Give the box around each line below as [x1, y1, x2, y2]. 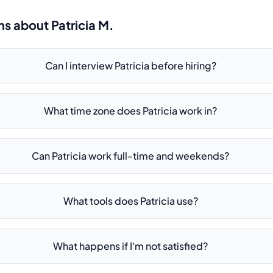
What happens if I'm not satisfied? [53, 239, 208, 252]
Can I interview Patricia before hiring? [44, 59, 216, 72]
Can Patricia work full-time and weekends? [32, 149, 230, 162]
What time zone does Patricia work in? [44, 104, 218, 117]
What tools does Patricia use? [63, 194, 198, 207]
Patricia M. [51, 17, 114, 32]
